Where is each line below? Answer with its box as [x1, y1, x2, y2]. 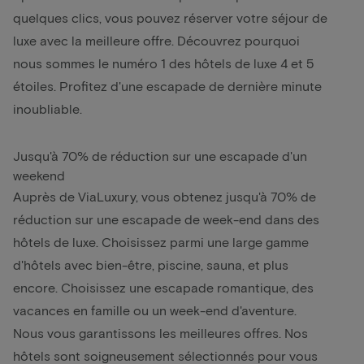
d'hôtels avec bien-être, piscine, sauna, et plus [13, 256, 288, 272]
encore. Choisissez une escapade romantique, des [13, 279, 314, 295]
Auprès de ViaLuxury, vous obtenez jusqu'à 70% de [13, 188, 316, 204]
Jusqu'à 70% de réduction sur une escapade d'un [13, 147, 307, 163]
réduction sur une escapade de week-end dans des [13, 210, 319, 227]
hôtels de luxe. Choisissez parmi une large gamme [13, 233, 309, 249]
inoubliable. [13, 100, 82, 116]
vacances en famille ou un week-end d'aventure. [13, 301, 297, 318]
